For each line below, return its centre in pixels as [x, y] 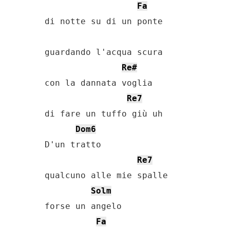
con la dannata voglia [99, 83]
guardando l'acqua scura [104, 52]
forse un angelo [83, 206]
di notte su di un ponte [104, 21]
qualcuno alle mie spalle [106, 175]
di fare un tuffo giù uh [104, 114]
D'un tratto [73, 145]
